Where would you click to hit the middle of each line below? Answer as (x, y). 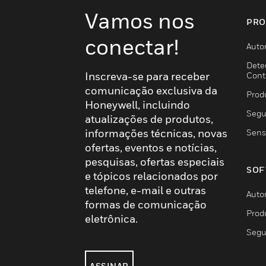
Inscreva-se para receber (147, 76)
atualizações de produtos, (149, 119)
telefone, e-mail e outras (145, 190)
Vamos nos (140, 20)
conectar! (132, 47)
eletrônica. (111, 219)
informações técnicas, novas (156, 133)
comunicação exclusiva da (151, 91)
